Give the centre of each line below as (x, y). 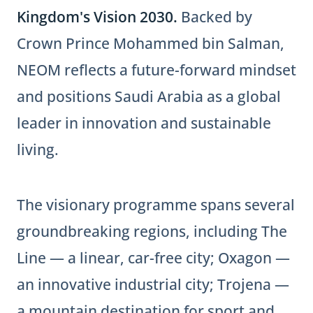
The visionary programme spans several (156, 204)
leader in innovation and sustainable (144, 123)
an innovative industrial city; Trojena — (153, 284)
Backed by (215, 16)
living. (38, 149)
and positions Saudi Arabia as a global (149, 96)
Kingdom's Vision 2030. (97, 16)
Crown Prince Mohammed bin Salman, (151, 43)
